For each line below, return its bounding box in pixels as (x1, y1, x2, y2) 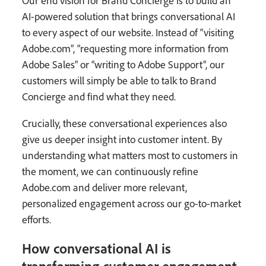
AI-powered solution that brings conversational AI (22, 9, 236, 23)
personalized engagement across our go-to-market (22, 196, 242, 210)
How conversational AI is (22, 239, 172, 257)
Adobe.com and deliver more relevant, (22, 180, 188, 194)
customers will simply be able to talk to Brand (22, 73, 217, 87)
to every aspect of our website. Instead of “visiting (22, 25, 235, 39)
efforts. (22, 212, 52, 226)
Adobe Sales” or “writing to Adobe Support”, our (22, 57, 225, 71)
